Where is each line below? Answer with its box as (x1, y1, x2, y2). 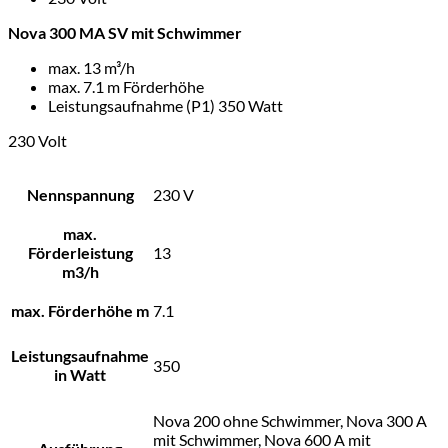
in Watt (54, 364, 106, 384)
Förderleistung (27, 242, 133, 262)
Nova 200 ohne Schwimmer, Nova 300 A (153, 410, 427, 430)
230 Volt (8, 130, 67, 150)
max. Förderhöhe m (11, 300, 149, 320)
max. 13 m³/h (48, 57, 135, 77)
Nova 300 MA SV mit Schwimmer (8, 22, 242, 42)
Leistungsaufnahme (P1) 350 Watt (48, 95, 283, 115)
